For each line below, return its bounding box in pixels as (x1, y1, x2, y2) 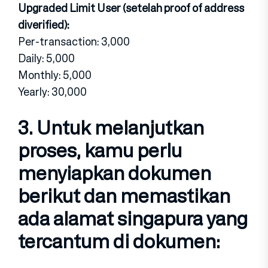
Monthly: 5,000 (18, 66, 92, 83)
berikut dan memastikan (18, 181, 230, 210)
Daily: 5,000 (18, 50, 75, 66)
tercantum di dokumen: (18, 226, 220, 255)
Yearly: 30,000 (18, 83, 87, 99)
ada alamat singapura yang (18, 203, 248, 233)
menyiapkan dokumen (18, 158, 211, 187)
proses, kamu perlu (18, 135, 182, 165)
